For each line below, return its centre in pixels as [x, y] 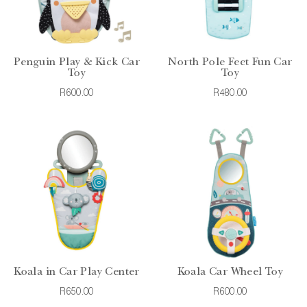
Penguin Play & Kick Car [77, 63]
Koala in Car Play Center [77, 272]
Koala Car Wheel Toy [230, 272]
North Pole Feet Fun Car [230, 63]
